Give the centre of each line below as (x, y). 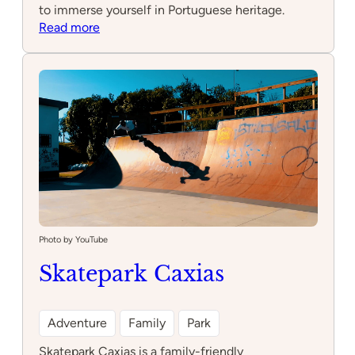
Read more (69, 27)
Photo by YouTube (73, 239)
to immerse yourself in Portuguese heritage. (162, 10)
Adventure (77, 323)
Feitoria (120, 44)
